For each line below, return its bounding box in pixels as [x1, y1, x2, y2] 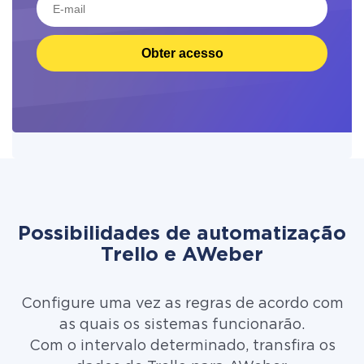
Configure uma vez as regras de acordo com [20, 297, 344, 310]
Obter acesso [141, 45, 223, 60]
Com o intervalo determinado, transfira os [28, 340, 336, 353]
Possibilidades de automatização [18, 225, 346, 243]
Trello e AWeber [101, 246, 263, 264]
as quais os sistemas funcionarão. [59, 318, 305, 331]
